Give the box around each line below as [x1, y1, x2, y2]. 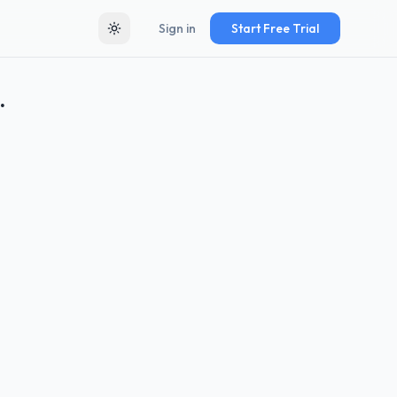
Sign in [159, 20, 196, 36]
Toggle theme [113, 27, 193, 44]
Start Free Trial [231, 20, 319, 36]
